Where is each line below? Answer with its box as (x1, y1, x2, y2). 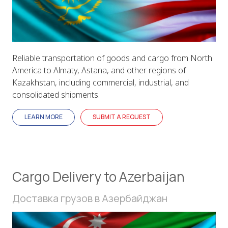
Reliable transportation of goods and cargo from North (12, 52, 212, 64)
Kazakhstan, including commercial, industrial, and (12, 76, 189, 88)
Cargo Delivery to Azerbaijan (12, 167, 185, 186)
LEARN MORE (24, 112, 63, 122)
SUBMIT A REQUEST (93, 112, 151, 122)
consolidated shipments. (12, 89, 100, 100)
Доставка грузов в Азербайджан (12, 191, 167, 205)
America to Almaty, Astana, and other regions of (12, 64, 186, 76)
